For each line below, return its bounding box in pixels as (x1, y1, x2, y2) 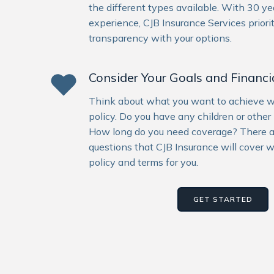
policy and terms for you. (89, 155, 198, 168)
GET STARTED (193, 194, 253, 204)
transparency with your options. (89, 31, 232, 44)
